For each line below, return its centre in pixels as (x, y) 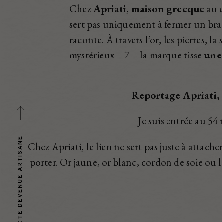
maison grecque (168, 9)
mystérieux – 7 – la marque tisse (137, 55)
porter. (45, 162)
